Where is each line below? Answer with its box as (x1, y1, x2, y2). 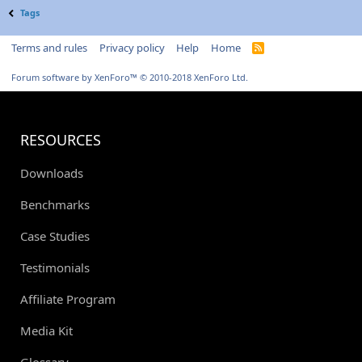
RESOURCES (20, 129, 101, 149)
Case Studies (20, 227, 90, 244)
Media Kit (20, 322, 73, 339)
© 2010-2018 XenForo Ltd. (140, 70, 248, 83)
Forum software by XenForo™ (11, 70, 140, 83)
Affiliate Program (20, 290, 116, 307)
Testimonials (20, 259, 90, 276)
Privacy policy (99, 40, 165, 55)
